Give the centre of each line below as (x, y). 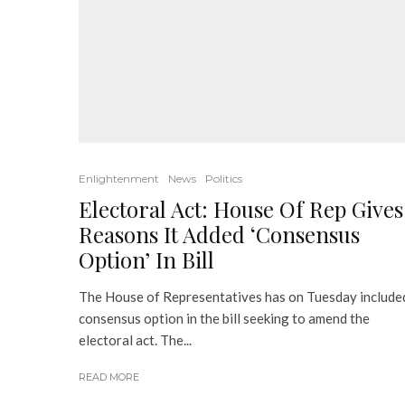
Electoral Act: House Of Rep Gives (241, 209)
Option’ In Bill (146, 259)
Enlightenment (119, 179)
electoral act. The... (135, 340)
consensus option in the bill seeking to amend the (224, 318)
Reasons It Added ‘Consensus (219, 234)
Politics (224, 179)
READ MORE (109, 377)
